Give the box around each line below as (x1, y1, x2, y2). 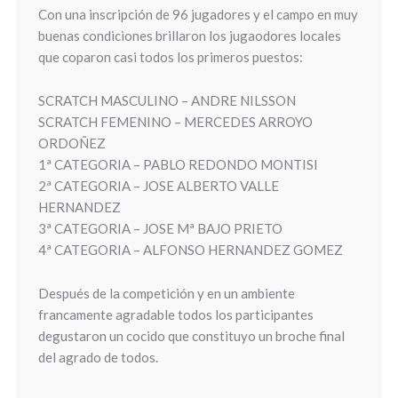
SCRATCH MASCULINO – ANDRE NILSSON (37, 92, 296, 108)
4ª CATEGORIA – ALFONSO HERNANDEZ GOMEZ (37, 242, 343, 258)
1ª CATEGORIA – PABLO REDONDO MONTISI (37, 156, 318, 172)
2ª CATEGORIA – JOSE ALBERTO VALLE (37, 178, 279, 194)
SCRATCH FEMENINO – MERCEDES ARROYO (37, 114, 313, 130)
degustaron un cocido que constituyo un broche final (37, 328, 345, 344)
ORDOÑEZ (37, 135, 106, 151)
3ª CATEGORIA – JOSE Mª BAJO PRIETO (37, 220, 283, 236)
